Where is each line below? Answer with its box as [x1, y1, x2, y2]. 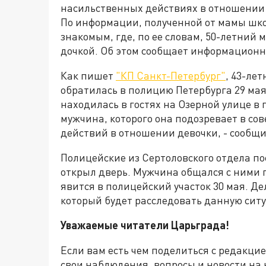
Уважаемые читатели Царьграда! [61, 218, 229, 232]
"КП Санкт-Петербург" [116, 69, 226, 83]
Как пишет [61, 69, 116, 83]
